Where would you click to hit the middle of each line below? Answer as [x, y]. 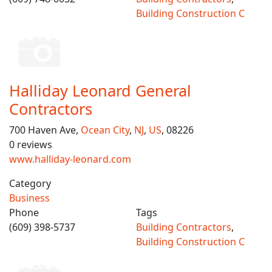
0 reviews [31, 144]
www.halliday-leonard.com [70, 159]
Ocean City [105, 130]
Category [30, 183]
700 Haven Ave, [45, 130]
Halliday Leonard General [100, 90]
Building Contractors [184, 227]
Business [29, 198]
